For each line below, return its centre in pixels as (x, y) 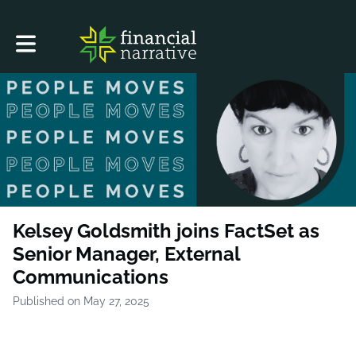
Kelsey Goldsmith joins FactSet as (166, 230)
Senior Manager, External (126, 253)
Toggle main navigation (75, 38)
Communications (91, 277)
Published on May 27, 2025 (81, 301)
